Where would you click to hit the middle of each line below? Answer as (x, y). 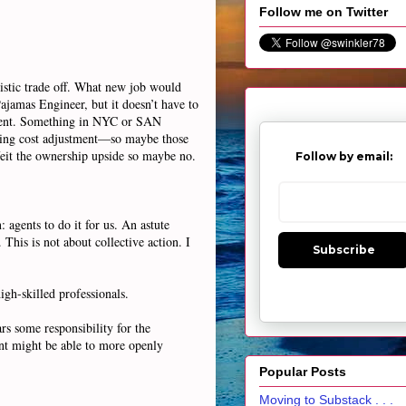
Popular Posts (303, 371)
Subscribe (343, 250)
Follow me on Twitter (324, 12)
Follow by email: (343, 157)
